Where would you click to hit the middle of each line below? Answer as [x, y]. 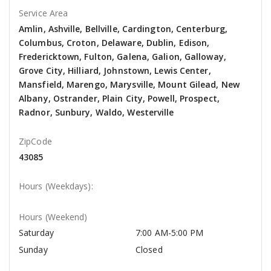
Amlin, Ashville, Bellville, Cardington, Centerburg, [123, 29]
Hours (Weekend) [53, 217]
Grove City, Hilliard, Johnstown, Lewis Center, [115, 71]
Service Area [44, 13]
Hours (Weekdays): [56, 186]
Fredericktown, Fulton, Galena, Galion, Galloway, [122, 57]
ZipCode [35, 142]
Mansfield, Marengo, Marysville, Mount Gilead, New [129, 85]
